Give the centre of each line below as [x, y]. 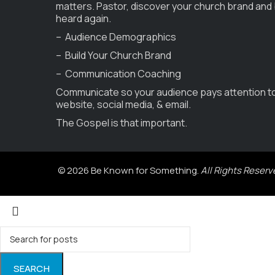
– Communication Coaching [118, 73]
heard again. [83, 18]
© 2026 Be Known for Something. [130, 171]
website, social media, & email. [123, 104]
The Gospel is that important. [121, 122]
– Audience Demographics [116, 37]
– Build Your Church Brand [113, 55]
